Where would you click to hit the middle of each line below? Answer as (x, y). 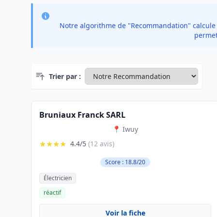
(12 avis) (101, 144)
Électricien (58, 178)
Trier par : (65, 76)
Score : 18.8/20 (125, 162)
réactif (52, 193)
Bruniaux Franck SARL (82, 115)
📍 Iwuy (125, 129)
